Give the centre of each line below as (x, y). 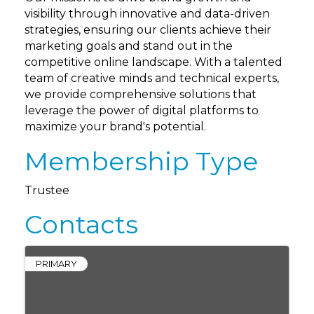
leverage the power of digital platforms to (142, 111)
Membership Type (141, 162)
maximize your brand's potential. (115, 127)
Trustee (47, 191)
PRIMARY (56, 264)
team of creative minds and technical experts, (152, 78)
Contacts (81, 225)
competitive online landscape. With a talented (153, 62)
